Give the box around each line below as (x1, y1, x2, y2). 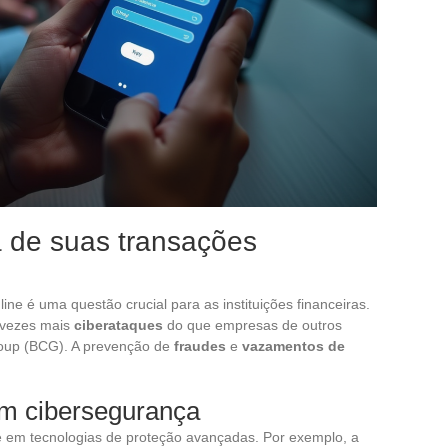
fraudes (174, 337, 226, 354)
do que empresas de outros (163, 316, 342, 333)
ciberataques (74, 316, 163, 333)
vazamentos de (242, 337, 345, 354)
